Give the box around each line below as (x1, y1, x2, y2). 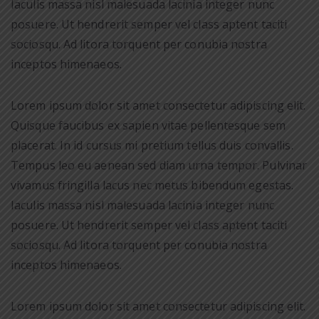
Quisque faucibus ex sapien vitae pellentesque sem (11, 117, 286, 133)
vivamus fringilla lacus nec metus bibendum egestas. (11, 177, 294, 193)
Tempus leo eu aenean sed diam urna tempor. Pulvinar (11, 157, 308, 173)
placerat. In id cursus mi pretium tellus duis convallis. (11, 137, 293, 153)
